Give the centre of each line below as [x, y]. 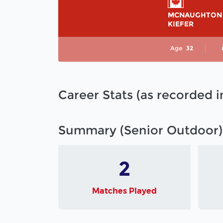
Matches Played [125, 191]
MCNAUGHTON [195, 15]
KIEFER [181, 24]
